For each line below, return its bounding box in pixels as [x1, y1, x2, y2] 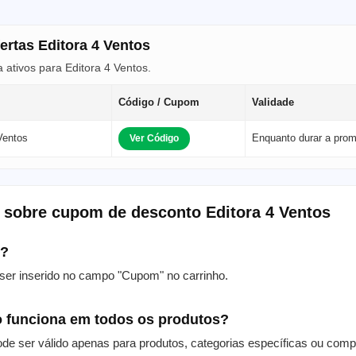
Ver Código [130, 132, 179, 144]
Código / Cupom [118, 95, 199, 108]
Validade [252, 95, 294, 108]
